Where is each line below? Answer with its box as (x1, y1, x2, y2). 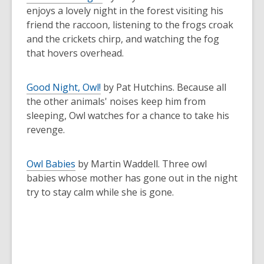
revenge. (27, 123, 67, 136)
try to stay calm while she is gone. (27, 186, 174, 199)
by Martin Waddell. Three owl (75, 157, 207, 170)
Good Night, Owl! (27, 81, 101, 94)
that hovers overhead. (27, 47, 126, 60)
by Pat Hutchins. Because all (101, 81, 226, 94)
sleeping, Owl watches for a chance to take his (27, 109, 229, 122)
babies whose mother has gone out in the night (27, 171, 237, 184)
